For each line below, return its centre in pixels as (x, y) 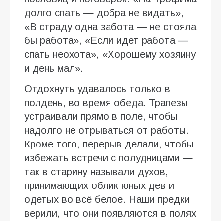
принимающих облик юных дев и (99, 186)
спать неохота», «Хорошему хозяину (110, 55)
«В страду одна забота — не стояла (110, 27)
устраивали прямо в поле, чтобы (101, 117)
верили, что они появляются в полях (110, 213)
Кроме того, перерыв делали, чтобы (109, 144)
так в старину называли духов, (96, 172)
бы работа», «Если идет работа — (106, 41)
